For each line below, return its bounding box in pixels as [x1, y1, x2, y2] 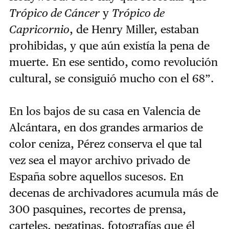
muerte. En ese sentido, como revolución [9, 55, 218, 68]
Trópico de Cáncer [9, 6, 100, 19]
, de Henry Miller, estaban [69, 22, 199, 36]
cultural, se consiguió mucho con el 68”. [9, 71, 214, 85]
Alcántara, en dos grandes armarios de [9, 120, 203, 134]
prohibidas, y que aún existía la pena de [9, 38, 210, 52]
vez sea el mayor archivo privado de [9, 153, 190, 167]
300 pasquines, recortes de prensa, [9, 202, 186, 216]
